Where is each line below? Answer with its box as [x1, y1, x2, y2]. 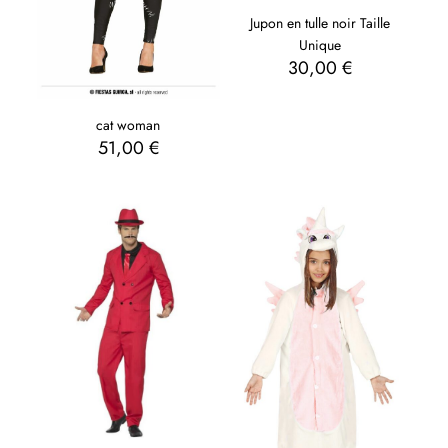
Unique [298, 35, 341, 56]
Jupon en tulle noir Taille [249, 13, 390, 34]
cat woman [96, 114, 161, 135]
